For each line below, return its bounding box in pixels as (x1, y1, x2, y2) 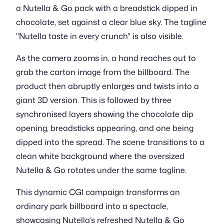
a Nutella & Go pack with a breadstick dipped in (16, 2, 197, 13)
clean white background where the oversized (16, 150, 184, 161)
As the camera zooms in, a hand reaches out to (16, 52, 196, 63)
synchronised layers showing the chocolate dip (16, 108, 193, 119)
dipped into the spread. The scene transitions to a (16, 136, 204, 147)
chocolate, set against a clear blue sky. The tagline (16, 16, 206, 27)
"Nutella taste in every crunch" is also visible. (16, 30, 183, 41)
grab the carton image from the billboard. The (16, 66, 189, 77)
